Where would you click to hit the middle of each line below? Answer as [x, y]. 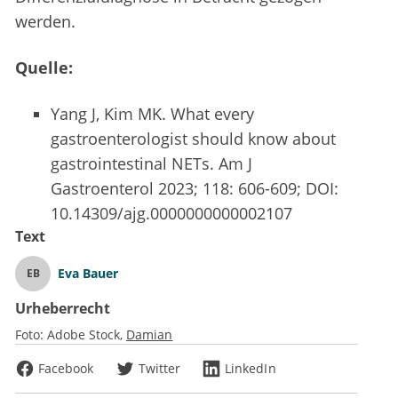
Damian [150, 335]
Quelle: [46, 68]
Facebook [66, 369]
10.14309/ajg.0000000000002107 [171, 214]
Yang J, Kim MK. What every [152, 114]
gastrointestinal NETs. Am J [151, 164]
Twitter [159, 369]
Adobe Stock [84, 335]
